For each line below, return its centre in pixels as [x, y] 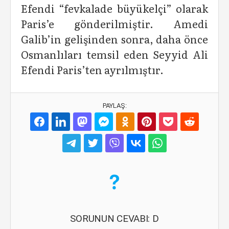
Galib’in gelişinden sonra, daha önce [114, 39]
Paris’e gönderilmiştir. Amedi [114, 24]
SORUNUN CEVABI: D [114, 219]
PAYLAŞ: [114, 106]
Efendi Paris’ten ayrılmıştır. [92, 70]
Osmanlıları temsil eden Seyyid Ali [114, 54]
